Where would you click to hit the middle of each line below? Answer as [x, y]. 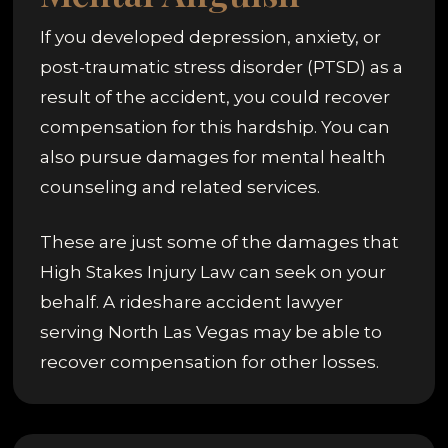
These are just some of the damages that [220, 242]
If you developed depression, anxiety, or [211, 36]
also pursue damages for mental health [213, 156]
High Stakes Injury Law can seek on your [213, 272]
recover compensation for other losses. [210, 362]
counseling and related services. [180, 186]
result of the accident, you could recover [215, 96]
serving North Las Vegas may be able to [211, 332]
